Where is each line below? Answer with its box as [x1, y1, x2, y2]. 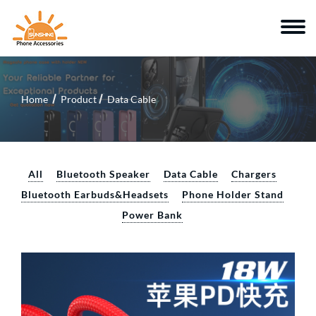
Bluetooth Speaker [56, 168, 150, 180]
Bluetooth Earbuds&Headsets [21, 188, 169, 200]
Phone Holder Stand [182, 188, 284, 200]
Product [61, 93, 97, 105]
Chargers [231, 168, 276, 180]
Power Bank [122, 209, 183, 221]
